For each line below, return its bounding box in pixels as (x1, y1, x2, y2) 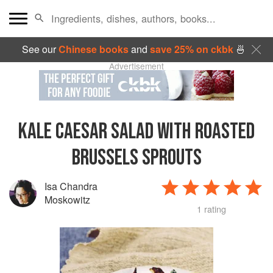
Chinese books (58, 42, 129, 56)
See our (21, 42, 58, 56)
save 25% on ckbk (149, 42, 233, 56)
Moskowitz (44, 193, 90, 207)
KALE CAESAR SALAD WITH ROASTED (18, 118, 255, 145)
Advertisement (109, 60, 164, 72)
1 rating (197, 202, 227, 216)
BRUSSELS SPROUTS (71, 144, 202, 171)
